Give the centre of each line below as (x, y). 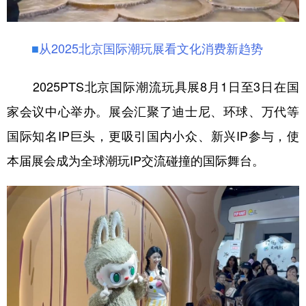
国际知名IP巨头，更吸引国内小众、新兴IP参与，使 (153, 136)
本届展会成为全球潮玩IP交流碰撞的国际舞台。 (136, 160)
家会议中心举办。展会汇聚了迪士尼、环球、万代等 (153, 111)
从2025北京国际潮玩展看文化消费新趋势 (151, 48)
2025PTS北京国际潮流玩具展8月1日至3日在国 (153, 86)
